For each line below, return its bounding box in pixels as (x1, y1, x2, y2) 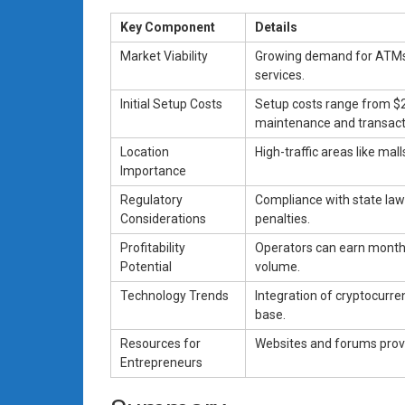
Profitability (120, 240, 185, 255)
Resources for (120, 335, 201, 351)
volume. (255, 259, 300, 274)
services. (255, 67, 305, 82)
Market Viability (120, 48, 208, 63)
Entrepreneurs (120, 354, 202, 370)
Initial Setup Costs (120, 96, 222, 111)
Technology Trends (120, 287, 229, 303)
